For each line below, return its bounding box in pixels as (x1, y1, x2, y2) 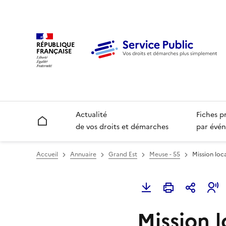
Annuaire (70, 150, 96, 159)
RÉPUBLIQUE (36, 39, 75, 49)
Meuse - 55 (149, 150, 180, 159)
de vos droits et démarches (76, 122, 169, 133)
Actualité (76, 109, 107, 121)
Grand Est (108, 150, 137, 159)
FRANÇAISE (36, 46, 72, 56)
